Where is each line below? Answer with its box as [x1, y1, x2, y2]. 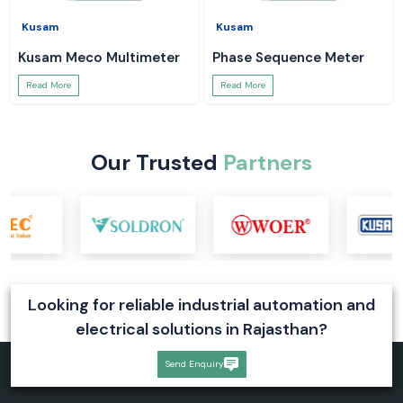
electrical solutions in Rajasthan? [76, 318, 327, 341]
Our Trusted [91, 148, 223, 176]
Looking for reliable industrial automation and [28, 294, 375, 317]
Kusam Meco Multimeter [18, 49, 180, 67]
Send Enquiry [165, 358, 224, 371]
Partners [223, 148, 312, 176]
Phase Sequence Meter [212, 49, 364, 67]
